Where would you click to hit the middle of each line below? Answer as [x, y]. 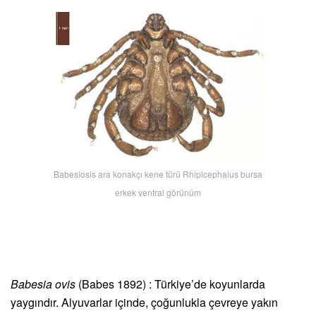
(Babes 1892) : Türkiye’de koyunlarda [172, 284]
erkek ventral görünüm [158, 193]
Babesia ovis [44, 284]
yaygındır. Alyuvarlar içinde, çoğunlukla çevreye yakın [144, 303]
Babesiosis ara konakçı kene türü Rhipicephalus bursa [158, 174]
